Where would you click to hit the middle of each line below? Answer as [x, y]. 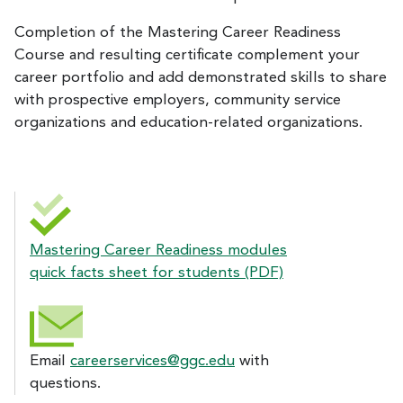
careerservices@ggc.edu [152, 361]
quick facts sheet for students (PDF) [157, 273]
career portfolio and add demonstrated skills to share [201, 77]
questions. [65, 383]
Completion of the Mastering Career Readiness [178, 32]
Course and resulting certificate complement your [187, 55]
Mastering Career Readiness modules [158, 250]
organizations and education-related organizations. [188, 122]
